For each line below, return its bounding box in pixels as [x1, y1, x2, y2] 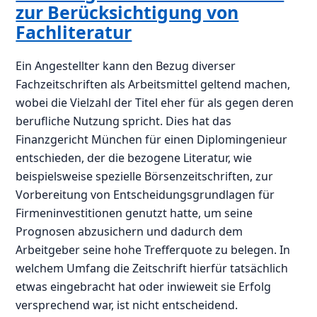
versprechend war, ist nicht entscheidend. [16, 296, 238, 313]
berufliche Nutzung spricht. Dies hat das [16, 113, 232, 129]
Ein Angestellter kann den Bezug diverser [16, 57, 236, 74]
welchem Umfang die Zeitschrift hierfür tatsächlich [16, 260, 289, 276]
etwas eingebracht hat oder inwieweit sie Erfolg [16, 278, 272, 294]
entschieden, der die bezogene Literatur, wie [16, 149, 253, 166]
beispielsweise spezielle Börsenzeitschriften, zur [16, 168, 274, 184]
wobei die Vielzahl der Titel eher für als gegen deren [16, 94, 294, 110]
